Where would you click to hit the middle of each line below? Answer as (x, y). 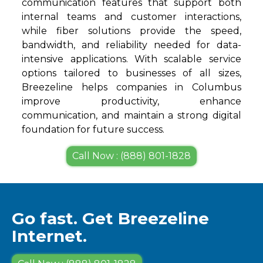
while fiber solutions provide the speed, (131, 31)
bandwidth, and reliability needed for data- (131, 45)
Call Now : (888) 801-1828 (131, 156)
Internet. (49, 236)
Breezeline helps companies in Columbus (131, 87)
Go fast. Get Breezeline (110, 219)
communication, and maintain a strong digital (131, 116)
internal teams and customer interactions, (131, 17)
